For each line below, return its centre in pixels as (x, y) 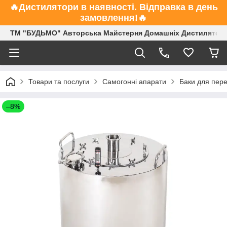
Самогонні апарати (134, 82)
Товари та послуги (59, 82)
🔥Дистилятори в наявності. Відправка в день (113, 7)
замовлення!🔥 (113, 18)
